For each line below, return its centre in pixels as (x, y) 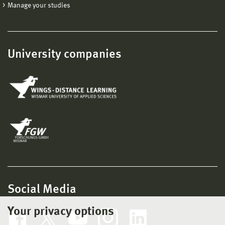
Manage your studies (39, 5)
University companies (65, 54)
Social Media (42, 190)
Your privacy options (61, 212)
